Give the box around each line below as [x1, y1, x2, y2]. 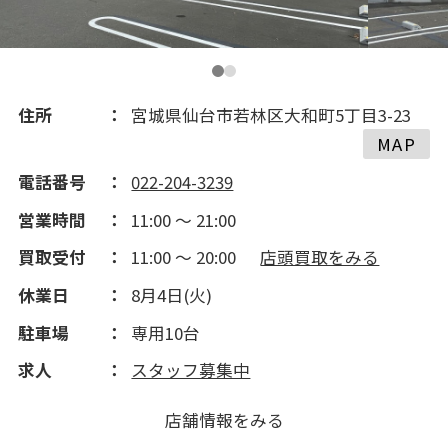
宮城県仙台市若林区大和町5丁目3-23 [131, 102, 412, 127]
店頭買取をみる [260, 245, 380, 270]
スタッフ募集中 [131, 358, 251, 383]
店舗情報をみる [164, 407, 284, 432]
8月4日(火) [131, 282, 213, 307]
